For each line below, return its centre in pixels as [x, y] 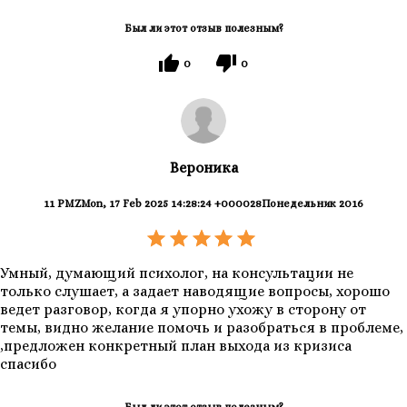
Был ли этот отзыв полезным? [203, 29]
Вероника [203, 168]
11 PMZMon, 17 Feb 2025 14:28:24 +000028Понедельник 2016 [203, 204]
